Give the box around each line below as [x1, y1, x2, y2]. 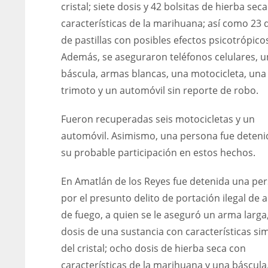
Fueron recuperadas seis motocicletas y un [61, 112, 255, 126]
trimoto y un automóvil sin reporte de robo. [61, 84, 258, 98]
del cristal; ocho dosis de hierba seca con [61, 242, 246, 255]
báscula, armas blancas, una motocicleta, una [61, 67, 266, 81]
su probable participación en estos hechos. [61, 146, 255, 160]
